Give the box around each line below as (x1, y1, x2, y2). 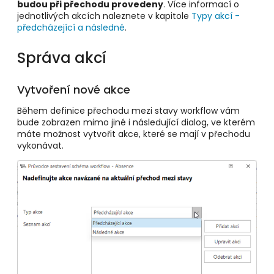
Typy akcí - (191, 10, 240, 22)
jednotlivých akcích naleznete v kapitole (17, 10, 191, 22)
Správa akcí (17, 47, 106, 68)
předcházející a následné (17, 21, 125, 34)
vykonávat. (17, 139, 64, 152)
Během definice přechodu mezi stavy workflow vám (17, 104, 240, 117)
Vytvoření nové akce (17, 81, 130, 97)
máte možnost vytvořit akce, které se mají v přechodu (17, 127, 250, 140)
